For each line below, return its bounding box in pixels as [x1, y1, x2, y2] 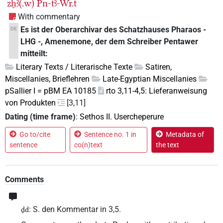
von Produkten [5, 98, 56, 108]
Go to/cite [19, 130, 50, 138]
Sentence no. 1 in [84, 130, 136, 138]
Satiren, [145, 62, 172, 72]
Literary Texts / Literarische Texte [16, 62, 132, 72]
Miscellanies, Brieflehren [5, 74, 90, 84]
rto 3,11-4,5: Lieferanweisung [106, 86, 207, 96]
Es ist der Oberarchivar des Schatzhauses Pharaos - [20, 25, 207, 35]
